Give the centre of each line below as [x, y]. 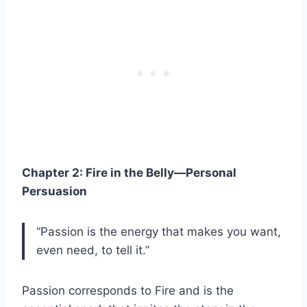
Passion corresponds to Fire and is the [128, 290]
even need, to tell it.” [93, 250]
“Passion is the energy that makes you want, [159, 231]
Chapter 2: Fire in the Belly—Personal [129, 172]
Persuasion [54, 191]
